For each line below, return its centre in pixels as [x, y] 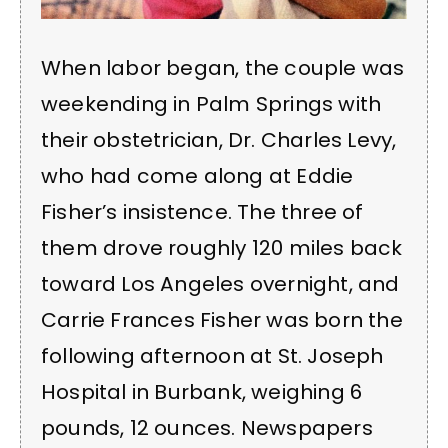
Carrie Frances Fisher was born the [222, 320]
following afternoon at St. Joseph [212, 356]
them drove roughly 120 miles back [222, 248]
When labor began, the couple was [223, 68]
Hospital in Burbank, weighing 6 [202, 392]
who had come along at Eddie [197, 176]
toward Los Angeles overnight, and [220, 284]
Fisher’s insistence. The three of [202, 212]
